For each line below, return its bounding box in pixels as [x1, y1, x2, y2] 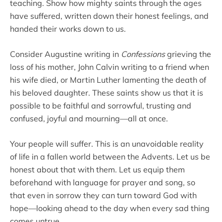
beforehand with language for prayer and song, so [10, 177, 195, 187]
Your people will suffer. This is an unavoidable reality [10, 139, 204, 149]
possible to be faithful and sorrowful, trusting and [10, 101, 191, 111]
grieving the [167, 49, 211, 59]
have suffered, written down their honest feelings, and [10, 11, 209, 21]
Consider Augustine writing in [10, 49, 121, 59]
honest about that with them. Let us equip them [10, 165, 185, 174]
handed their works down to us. [10, 24, 126, 34]
